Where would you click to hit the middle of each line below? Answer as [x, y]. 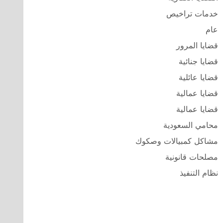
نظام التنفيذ [199, 172]
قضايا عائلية [198, 77]
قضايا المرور [197, 45]
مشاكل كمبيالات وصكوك [177, 141]
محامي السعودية [191, 125]
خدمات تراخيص [192, 13]
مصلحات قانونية [192, 157]
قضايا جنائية [198, 61]
